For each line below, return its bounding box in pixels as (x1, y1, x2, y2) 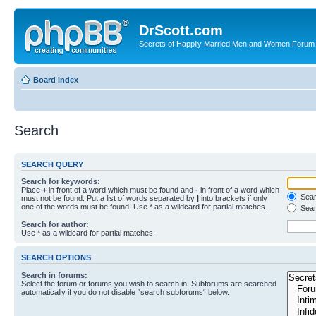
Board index (33, 75, 78, 84)
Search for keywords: (21, 177, 100, 186)
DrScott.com (139, 23, 223, 38)
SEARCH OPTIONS (21, 253, 91, 262)
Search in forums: (21, 270, 87, 279)
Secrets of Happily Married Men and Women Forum (139, 39, 315, 48)
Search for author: (21, 220, 89, 229)
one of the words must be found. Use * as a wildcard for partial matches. (21, 202, 267, 211)
